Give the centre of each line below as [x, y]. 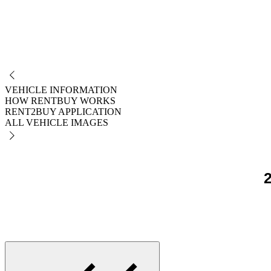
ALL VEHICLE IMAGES [57, 123]
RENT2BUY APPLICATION [63, 112]
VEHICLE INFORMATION [61, 90]
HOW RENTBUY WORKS [60, 101]
